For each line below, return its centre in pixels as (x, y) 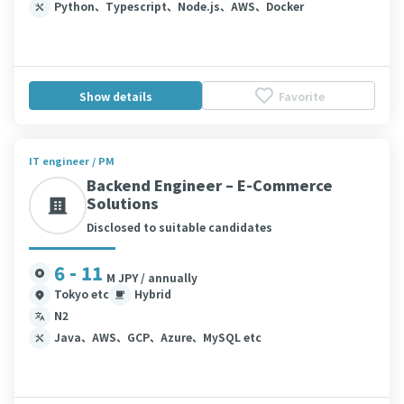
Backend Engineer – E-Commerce (210, 185)
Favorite (301, 96)
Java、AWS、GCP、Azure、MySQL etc (158, 337)
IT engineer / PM (72, 161)
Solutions (123, 203)
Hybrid (153, 294)
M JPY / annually (152, 277)
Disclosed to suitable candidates (179, 227)
